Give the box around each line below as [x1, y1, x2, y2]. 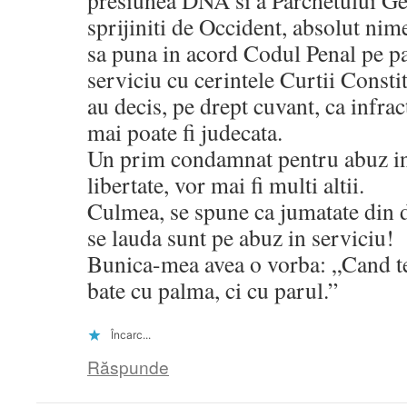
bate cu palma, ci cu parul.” [87, 274, 338, 306]
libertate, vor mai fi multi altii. [87, 169, 364, 201]
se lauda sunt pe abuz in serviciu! [87, 222, 394, 253]
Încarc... [111, 328, 151, 342]
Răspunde [87, 354, 169, 380]
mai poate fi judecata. [87, 116, 283, 148]
